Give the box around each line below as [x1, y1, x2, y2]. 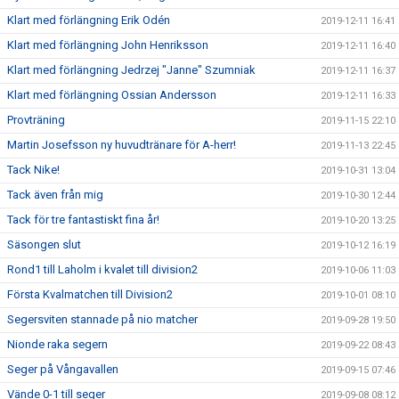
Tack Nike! [7, 163, 60, 176]
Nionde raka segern [7, 338, 108, 351]
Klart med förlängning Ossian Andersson [7, 88, 216, 102]
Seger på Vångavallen [7, 362, 118, 376]
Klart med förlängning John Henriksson [7, 38, 208, 52]
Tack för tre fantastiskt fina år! [7, 213, 159, 226]
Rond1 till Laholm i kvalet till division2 [7, 263, 198, 276]
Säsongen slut [7, 238, 81, 251]
